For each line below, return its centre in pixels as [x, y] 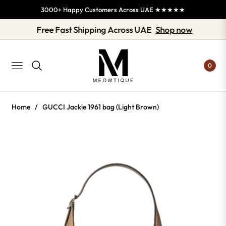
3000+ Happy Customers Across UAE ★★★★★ [113, 9]
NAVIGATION [32, 68]
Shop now [188, 30]
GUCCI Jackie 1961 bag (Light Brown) [101, 107]
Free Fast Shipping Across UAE [108, 30]
